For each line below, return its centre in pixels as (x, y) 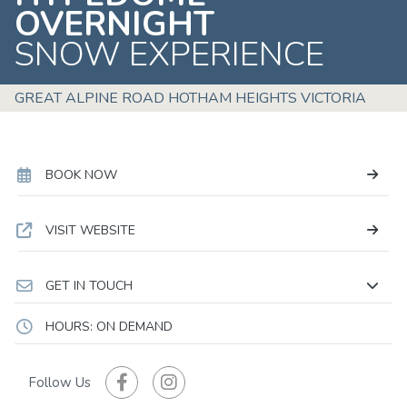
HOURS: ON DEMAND (109, 327)
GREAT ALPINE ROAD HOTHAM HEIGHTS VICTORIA (190, 99)
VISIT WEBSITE (90, 231)
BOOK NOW (81, 175)
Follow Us (60, 382)
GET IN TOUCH (89, 286)
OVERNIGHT (119, 25)
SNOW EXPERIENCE (174, 55)
